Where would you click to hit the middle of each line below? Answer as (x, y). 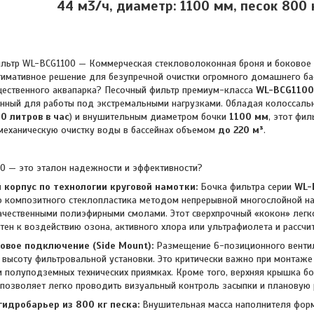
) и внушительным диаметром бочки (149, 117)
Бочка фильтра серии (246, 187)
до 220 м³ (241, 130)
